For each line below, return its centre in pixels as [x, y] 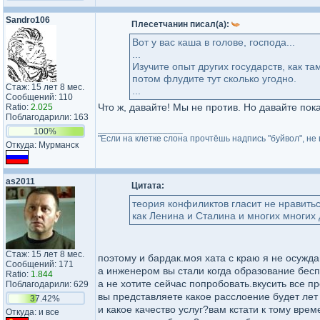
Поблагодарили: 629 [47, 284]
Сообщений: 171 [40, 264]
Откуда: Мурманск [42, 145]
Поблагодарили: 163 [47, 117]
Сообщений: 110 [39, 97]
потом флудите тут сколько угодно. [214, 79]
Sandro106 [28, 20]
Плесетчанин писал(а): [181, 24]
